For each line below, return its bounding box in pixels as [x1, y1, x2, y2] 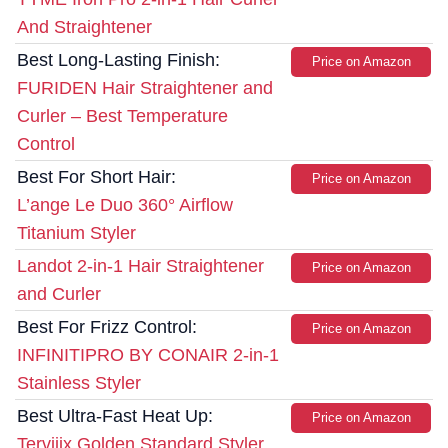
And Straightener [17, 17, 152, 38]
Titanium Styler [17, 223, 136, 244]
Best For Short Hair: [17, 167, 176, 188]
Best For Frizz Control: [17, 317, 197, 338]
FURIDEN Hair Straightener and [17, 78, 273, 99]
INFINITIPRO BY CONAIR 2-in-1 [17, 345, 279, 366]
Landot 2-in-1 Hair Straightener [17, 256, 264, 277]
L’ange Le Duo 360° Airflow [17, 195, 233, 216]
